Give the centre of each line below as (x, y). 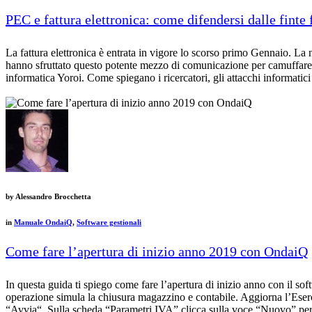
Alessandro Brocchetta (53, 196)
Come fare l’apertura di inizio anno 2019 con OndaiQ (157, 251)
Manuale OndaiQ (43, 222)
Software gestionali (109, 222)
